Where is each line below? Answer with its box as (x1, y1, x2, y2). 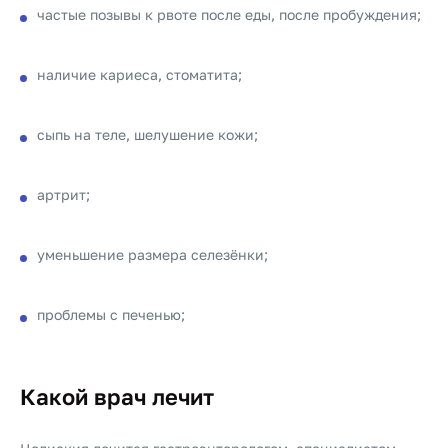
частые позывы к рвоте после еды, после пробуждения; (37, 6, 421, 23)
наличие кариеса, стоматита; (37, 66, 242, 83)
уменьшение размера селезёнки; (37, 246, 268, 263)
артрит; (37, 186, 90, 203)
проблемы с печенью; (37, 306, 185, 323)
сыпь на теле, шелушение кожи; (37, 126, 258, 143)
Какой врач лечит (20, 383, 214, 410)
